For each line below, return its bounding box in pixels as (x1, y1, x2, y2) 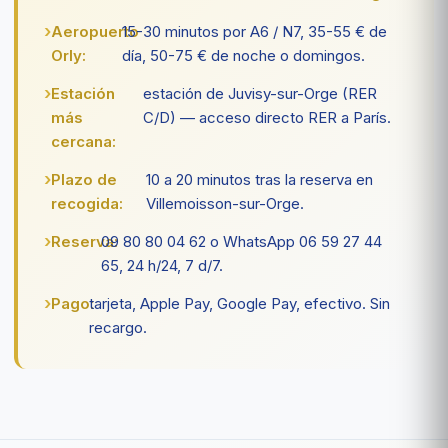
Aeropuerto (51, 21, 139, 41)
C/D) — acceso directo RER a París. (143, 107, 392, 127)
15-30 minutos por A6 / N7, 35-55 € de (121, 21, 387, 41)
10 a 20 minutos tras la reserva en (146, 169, 374, 189)
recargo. (88, 317, 147, 337)
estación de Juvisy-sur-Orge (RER (143, 83, 378, 103)
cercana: (51, 131, 116, 151)
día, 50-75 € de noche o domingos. (121, 45, 365, 65)
